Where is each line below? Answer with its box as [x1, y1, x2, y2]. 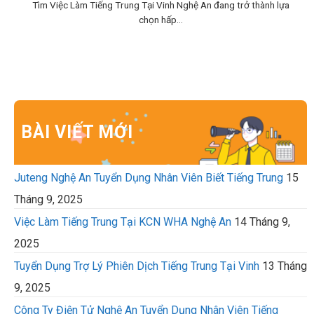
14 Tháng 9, [234, 215, 290, 229]
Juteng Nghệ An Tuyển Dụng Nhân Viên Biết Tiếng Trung [14, 171, 283, 185]
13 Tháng [262, 259, 307, 273]
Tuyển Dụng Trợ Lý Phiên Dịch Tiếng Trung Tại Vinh [14, 259, 259, 273]
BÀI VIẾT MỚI [21, 122, 133, 143]
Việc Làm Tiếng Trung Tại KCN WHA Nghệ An [14, 215, 231, 229]
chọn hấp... [138, 13, 183, 25]
